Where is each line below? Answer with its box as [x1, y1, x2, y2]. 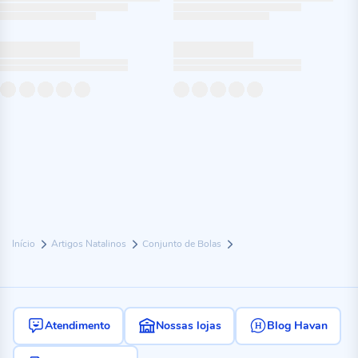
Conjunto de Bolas [142, 237, 224, 250]
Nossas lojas [155, 318, 221, 333]
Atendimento [44, 318, 110, 333]
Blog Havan [266, 318, 328, 333]
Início [12, 237, 38, 250]
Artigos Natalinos [51, 237, 129, 250]
